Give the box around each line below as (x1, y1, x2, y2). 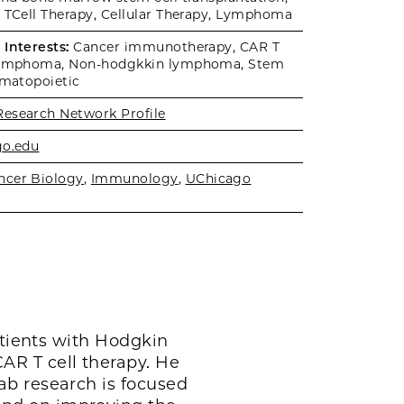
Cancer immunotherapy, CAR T (69, 39, 280, 55)
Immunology (90, 170, 179, 187)
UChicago (185, 170, 252, 187)
